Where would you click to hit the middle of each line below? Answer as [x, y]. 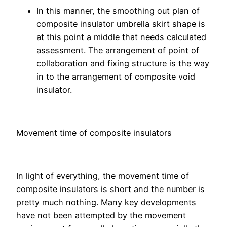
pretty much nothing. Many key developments [106, 202]
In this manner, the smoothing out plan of [118, 11]
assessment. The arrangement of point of [118, 50]
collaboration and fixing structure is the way [123, 64]
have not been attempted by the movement [101, 215]
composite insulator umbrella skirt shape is [121, 24]
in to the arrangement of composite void [116, 77]
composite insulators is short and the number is [110, 189]
